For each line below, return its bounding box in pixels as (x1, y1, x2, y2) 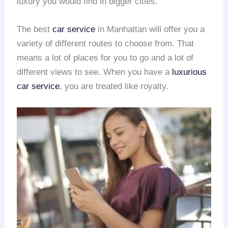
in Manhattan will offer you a (95, 24, 205, 34)
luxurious (172, 67, 207, 77)
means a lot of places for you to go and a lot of (17, 52, 194, 63)
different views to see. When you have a (17, 67, 173, 77)
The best (17, 24, 53, 34)
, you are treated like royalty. (60, 81, 169, 91)
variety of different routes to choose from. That (17, 38, 194, 48)
